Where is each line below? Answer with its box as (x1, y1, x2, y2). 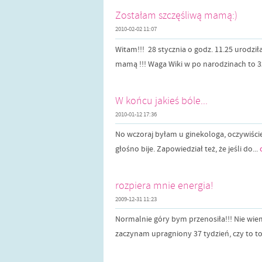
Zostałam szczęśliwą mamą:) (115, 9, 237, 22)
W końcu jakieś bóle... (115, 94, 208, 107)
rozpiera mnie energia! (115, 178, 213, 192)
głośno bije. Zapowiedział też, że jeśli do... (115, 143, 260, 154)
